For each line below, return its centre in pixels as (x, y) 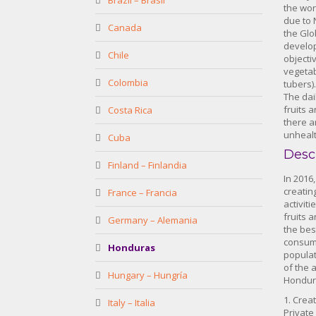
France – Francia (142, 193)
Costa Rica (130, 110)
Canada (125, 28)
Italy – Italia (132, 303)
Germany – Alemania (153, 220)
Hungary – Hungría (148, 275)
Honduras (132, 248)
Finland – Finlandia (147, 165)
